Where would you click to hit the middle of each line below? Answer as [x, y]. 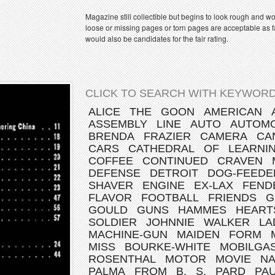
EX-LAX [214, 185]
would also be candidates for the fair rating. [157, 38]
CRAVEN [240, 161]
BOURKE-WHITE [168, 247]
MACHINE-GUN [128, 234]
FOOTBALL [170, 198]
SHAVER [111, 185]
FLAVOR [110, 198]
